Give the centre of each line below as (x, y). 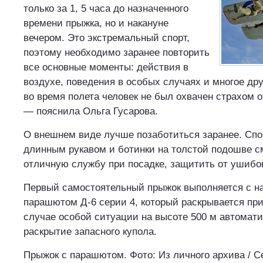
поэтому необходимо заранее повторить (117, 53)
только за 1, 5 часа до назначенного (106, 9)
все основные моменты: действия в (106, 67)
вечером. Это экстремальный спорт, (107, 38)
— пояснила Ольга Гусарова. (91, 111)
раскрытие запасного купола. (90, 232)
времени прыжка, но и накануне (96, 23)
